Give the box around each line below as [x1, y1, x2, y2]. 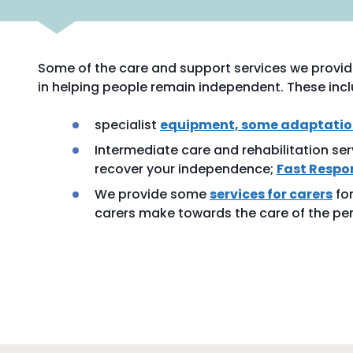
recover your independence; [95, 160, 277, 178]
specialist [95, 116, 160, 134]
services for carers [210, 185, 333, 203]
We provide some [95, 185, 210, 203]
